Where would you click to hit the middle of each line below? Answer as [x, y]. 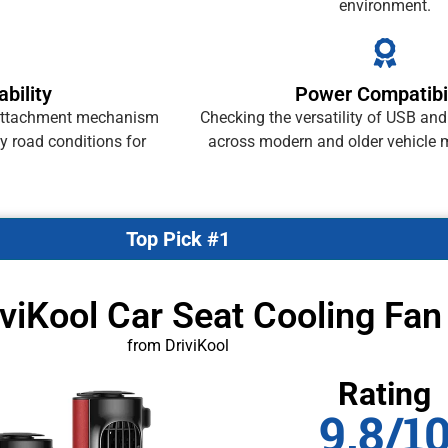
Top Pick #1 [177, 238]
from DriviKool [177, 345]
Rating [385, 393]
